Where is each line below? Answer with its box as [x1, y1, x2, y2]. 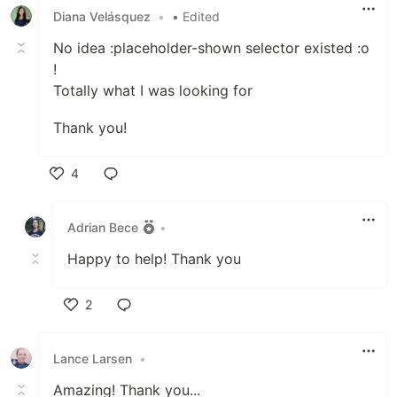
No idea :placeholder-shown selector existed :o [53, 39, 370, 58]
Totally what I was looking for [53, 82, 253, 100]
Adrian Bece [67, 219, 138, 235]
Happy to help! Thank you [67, 250, 241, 269]
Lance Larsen [53, 350, 132, 366]
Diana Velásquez [53, 8, 151, 24]
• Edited [172, 8, 220, 24]
